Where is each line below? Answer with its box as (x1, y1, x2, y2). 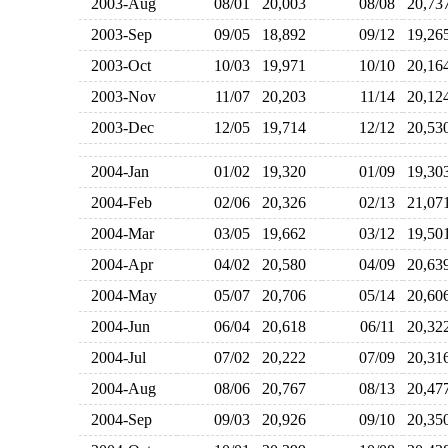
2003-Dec (82, 119, 154, 136)
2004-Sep (82, 411, 152, 428)
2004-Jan (82, 163, 149, 180)
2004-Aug (82, 380, 156, 397)
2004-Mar (82, 225, 154, 242)
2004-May (82, 287, 157, 304)
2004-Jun (82, 318, 150, 335)
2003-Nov (82, 88, 156, 105)
